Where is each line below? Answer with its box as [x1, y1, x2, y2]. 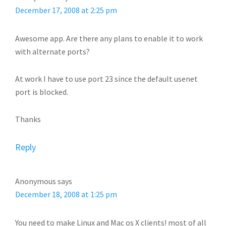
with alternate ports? [15, 46, 90, 56]
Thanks [15, 114, 41, 124]
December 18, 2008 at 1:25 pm [15, 189, 117, 199]
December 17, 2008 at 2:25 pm [15, 5, 117, 15]
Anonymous [15, 176, 56, 186]
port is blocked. [15, 87, 68, 97]
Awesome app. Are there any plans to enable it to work [15, 33, 203, 43]
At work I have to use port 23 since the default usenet [15, 74, 198, 84]
